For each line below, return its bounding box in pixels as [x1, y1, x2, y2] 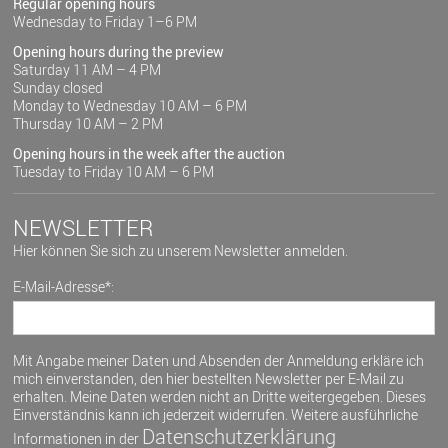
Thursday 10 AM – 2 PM [13, 113, 164, 133]
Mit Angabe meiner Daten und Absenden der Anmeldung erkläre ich [13, 350, 425, 370]
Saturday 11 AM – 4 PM [13, 59, 162, 79]
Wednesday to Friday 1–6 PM [13, 11, 198, 31]
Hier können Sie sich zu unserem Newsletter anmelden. [13, 240, 349, 260]
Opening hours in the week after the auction [13, 143, 286, 163]
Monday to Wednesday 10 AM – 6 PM [13, 95, 248, 115]
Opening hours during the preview [13, 41, 225, 61]
